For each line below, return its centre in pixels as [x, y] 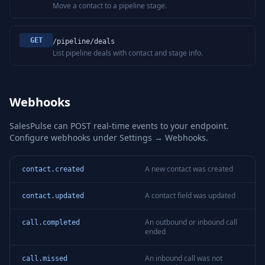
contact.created [53, 169]
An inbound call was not [184, 258]
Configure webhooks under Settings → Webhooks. [109, 138]
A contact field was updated [190, 195]
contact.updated [53, 196]
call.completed [51, 222]
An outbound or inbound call [191, 222]
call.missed [45, 258]
